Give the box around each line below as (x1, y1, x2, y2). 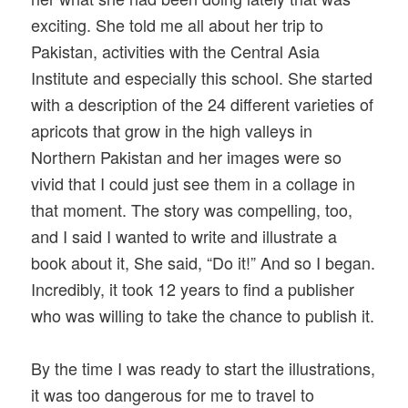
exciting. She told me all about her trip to (31, 12, 324, 36)
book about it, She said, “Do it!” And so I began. (31, 250, 376, 274)
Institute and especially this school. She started (31, 65, 373, 89)
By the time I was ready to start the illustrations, (31, 355, 376, 380)
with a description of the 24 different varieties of (31, 91, 374, 116)
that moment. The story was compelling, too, (31, 197, 353, 221)
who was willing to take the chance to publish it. (31, 302, 375, 327)
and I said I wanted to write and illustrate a (31, 223, 338, 248)
